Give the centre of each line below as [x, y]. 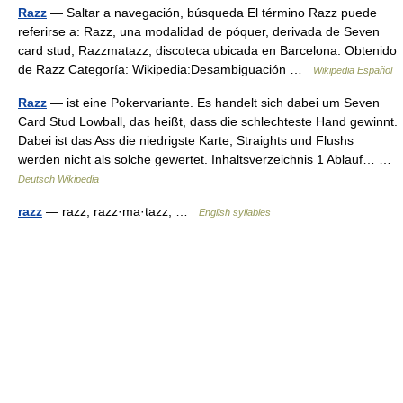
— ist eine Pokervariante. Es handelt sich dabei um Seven [213, 103]
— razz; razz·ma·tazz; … [121, 211]
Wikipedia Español [353, 70]
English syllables [235, 212]
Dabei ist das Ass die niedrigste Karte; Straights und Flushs [186, 140]
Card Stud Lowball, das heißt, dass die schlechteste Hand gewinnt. [208, 121]
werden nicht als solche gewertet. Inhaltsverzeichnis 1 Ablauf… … [208, 159]
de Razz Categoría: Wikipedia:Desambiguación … [166, 69]
